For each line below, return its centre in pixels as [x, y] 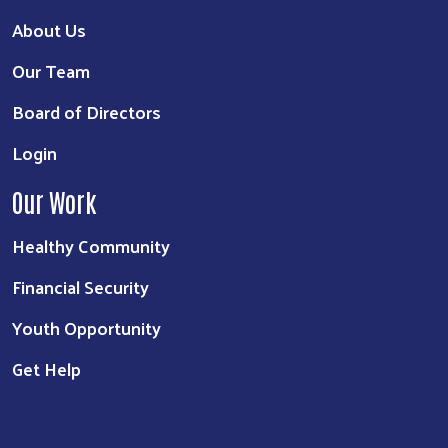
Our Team [51, 71]
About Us [49, 30]
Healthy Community [91, 246]
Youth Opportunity [86, 328]
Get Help [46, 369]
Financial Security [80, 287]
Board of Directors [86, 112]
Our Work [54, 201]
